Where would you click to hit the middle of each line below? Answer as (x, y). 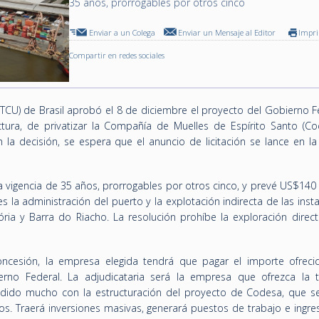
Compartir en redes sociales (117, 55)
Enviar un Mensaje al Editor (227, 32)
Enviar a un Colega (122, 32)
